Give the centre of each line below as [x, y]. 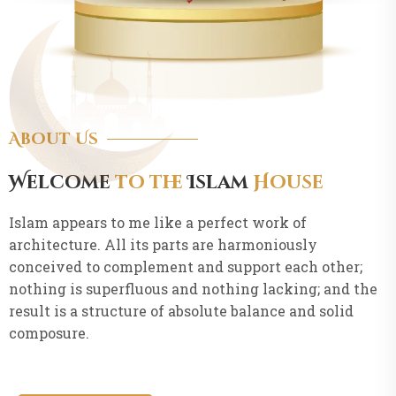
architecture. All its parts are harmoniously [163, 244]
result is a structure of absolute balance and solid [181, 310]
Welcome [62, 183]
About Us [53, 139]
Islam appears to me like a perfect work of [158, 222]
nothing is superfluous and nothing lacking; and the [193, 288]
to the [149, 183]
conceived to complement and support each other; [186, 266]
